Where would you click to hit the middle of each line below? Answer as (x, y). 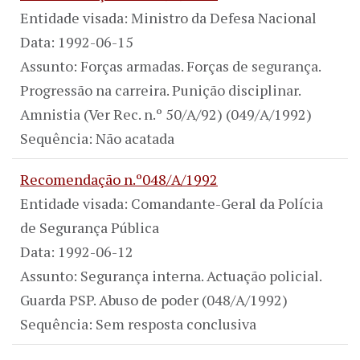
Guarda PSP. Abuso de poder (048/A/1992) (154, 299)
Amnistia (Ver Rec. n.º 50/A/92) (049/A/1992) (166, 114)
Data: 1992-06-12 (77, 251)
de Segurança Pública (90, 227)
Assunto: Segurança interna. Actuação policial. (171, 275)
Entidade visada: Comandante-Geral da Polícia (172, 203)
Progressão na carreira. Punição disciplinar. (160, 90)
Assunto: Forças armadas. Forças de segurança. (170, 65)
